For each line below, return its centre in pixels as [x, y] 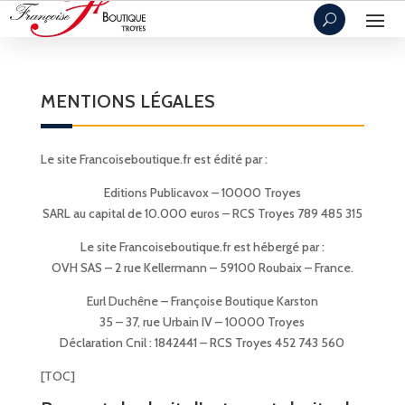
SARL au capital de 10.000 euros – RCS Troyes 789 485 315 [202, 214]
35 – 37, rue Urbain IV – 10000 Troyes [202, 322]
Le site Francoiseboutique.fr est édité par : [154, 160]
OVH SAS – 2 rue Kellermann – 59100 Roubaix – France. [202, 268]
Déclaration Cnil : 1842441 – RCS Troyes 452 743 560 [202, 343]
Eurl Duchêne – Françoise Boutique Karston [202, 301]
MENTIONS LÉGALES [127, 102]
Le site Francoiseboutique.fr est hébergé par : [202, 247]
